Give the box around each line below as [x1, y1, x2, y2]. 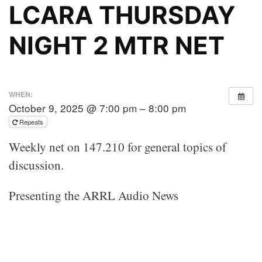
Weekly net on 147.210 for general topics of [9, 139, 226, 156]
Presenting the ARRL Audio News [9, 187, 178, 204]
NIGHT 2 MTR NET [9, 30, 225, 61]
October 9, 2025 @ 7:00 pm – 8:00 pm [9, 101, 186, 116]
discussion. [9, 157, 64, 174]
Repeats [19, 117, 45, 127]
